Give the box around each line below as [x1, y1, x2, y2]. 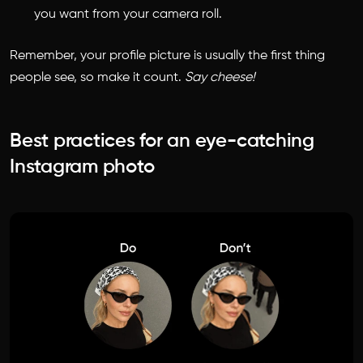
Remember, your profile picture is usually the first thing [10, 49, 325, 62]
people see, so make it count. [10, 71, 185, 84]
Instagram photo [10, 157, 155, 177]
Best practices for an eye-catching [10, 131, 314, 151]
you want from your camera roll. [34, 8, 225, 21]
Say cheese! [185, 71, 255, 84]
